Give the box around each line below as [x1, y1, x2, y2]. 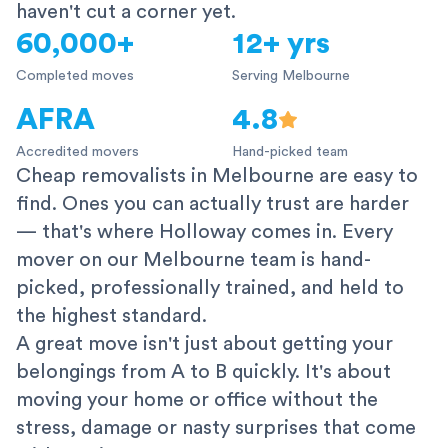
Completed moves [16, 69, 134, 84]
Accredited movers [16, 145, 139, 160]
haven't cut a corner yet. [16, 2, 236, 23]
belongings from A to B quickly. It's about [16, 362, 391, 383]
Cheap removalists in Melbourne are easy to [16, 166, 418, 187]
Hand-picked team [232, 145, 348, 160]
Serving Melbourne [232, 69, 350, 84]
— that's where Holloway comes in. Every [16, 222, 393, 243]
